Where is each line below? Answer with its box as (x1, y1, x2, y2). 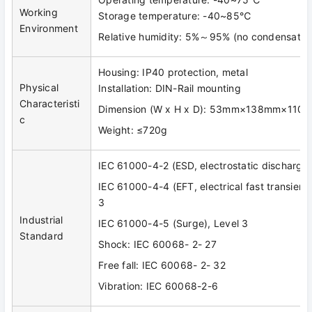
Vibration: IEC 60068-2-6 (98, 279, 218, 292)
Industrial (19, 213, 63, 226)
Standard (19, 229, 63, 242)
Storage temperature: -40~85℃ (98, 9, 251, 22)
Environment (19, 22, 78, 34)
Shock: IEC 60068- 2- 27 (98, 237, 217, 250)
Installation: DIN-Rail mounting (98, 81, 241, 94)
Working (19, 6, 58, 18)
